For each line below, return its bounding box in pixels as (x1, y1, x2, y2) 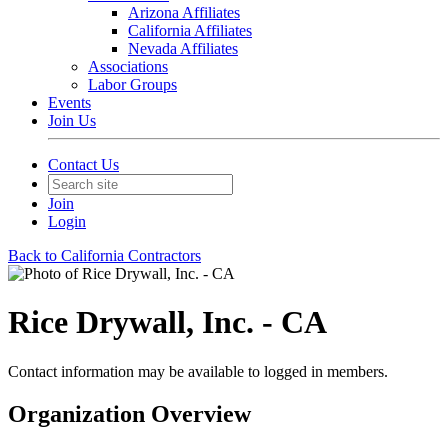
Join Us (48, 112, 96, 129)
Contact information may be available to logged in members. (8, 362, 388, 380)
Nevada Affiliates (128, 40, 238, 57)
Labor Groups (88, 76, 177, 93)
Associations (88, 58, 168, 75)
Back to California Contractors (8, 247, 201, 264)
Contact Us (48, 156, 119, 173)
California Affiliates (128, 22, 252, 39)
